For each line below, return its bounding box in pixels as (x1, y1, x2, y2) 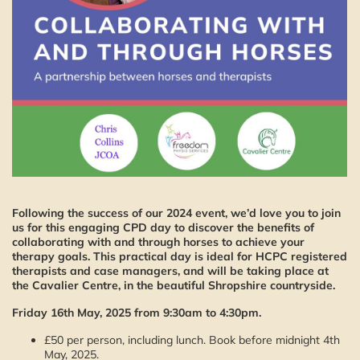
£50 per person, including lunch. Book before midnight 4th (44, 333, 340, 347)
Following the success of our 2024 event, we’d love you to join (12, 206, 341, 220)
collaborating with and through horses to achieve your (12, 235, 305, 249)
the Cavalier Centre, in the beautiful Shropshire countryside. (12, 278, 335, 292)
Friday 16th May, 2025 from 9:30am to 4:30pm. (12, 305, 261, 320)
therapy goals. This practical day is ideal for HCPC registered (12, 249, 347, 264)
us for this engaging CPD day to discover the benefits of (12, 220, 314, 235)
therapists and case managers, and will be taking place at (12, 264, 329, 278)
